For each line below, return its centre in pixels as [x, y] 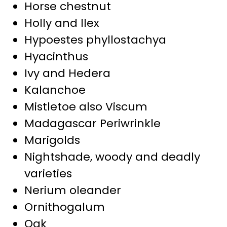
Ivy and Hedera [67, 73]
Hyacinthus [56, 56]
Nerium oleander [73, 190]
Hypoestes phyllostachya [95, 40]
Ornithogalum [65, 207]
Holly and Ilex [62, 23]
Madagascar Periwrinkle [92, 123]
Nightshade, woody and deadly [112, 157]
